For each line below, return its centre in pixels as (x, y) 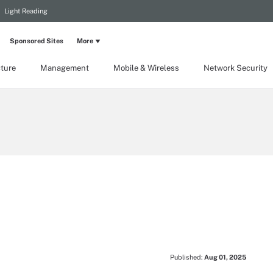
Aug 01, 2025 (225, 257)
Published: (187, 257)
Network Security (236, 68)
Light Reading (26, 11)
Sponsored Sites (37, 41)
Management (65, 68)
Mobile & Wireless (146, 68)
